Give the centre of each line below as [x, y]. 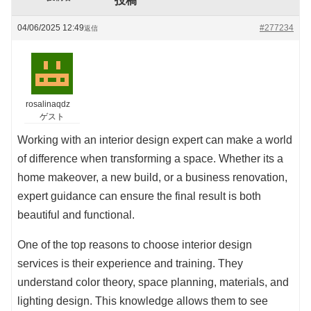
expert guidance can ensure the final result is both [139, 196]
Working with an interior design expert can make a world [155, 140]
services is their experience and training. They [130, 264]
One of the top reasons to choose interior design [135, 245]
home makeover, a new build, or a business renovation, [152, 178]
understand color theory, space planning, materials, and [153, 283]
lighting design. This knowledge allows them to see [143, 301]
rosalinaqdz [48, 104]
